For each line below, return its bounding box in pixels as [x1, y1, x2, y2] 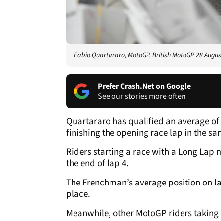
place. [66, 187, 90, 201]
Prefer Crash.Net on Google [98, 80, 191, 92]
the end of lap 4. [66, 156, 129, 170]
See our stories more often [98, 90, 186, 102]
